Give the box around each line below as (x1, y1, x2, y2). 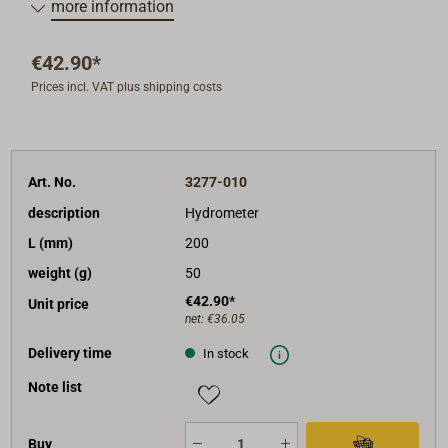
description (28, 204, 101, 221)
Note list (28, 379, 83, 396)
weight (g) (28, 265, 93, 282)
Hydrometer (184, 204, 259, 221)
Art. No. (28, 174, 77, 191)
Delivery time (28, 344, 113, 361)
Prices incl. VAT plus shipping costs (31, 79, 223, 94)
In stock (199, 346, 249, 362)
